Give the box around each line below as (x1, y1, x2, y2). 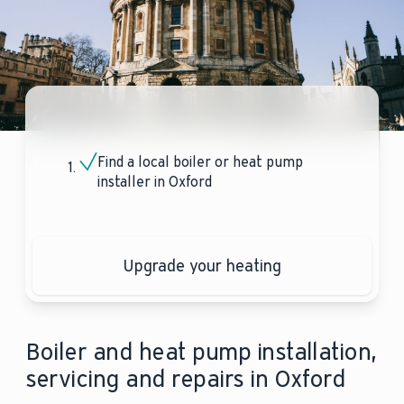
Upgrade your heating (123, 256, 281, 277)
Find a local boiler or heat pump (96, 153, 303, 171)
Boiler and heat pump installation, (24, 337, 377, 367)
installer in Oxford (96, 173, 212, 191)
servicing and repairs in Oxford (24, 364, 346, 394)
